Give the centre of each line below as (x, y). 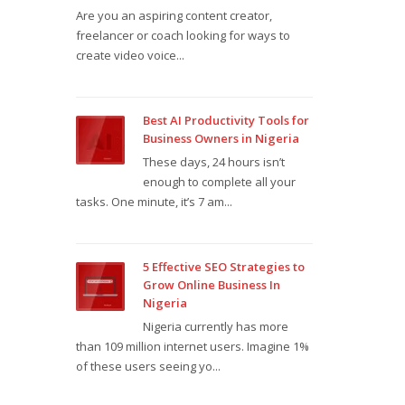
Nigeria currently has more (215, 326)
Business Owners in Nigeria (221, 138)
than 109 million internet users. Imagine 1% (192, 346)
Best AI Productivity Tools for (226, 120)
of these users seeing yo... (148, 366)
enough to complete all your (219, 182)
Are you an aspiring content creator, (174, 15)
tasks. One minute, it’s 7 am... (154, 202)
